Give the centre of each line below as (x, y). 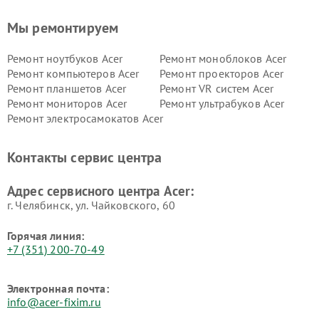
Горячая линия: (46, 236)
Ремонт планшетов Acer (67, 89)
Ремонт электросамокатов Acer (85, 119)
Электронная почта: (58, 289)
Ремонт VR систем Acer (217, 89)
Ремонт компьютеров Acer (73, 74)
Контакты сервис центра (85, 158)
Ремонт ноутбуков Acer (65, 59)
